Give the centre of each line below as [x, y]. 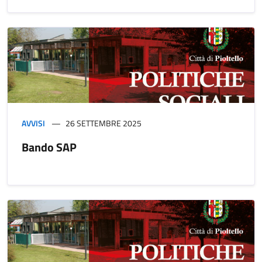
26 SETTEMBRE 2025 [104, 123]
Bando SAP [49, 147]
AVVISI [33, 123]
